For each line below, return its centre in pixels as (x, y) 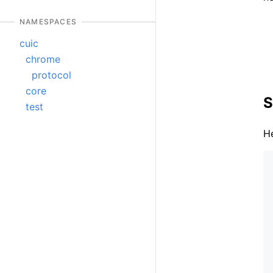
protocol (51, 75)
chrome (43, 59)
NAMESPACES (48, 22)
